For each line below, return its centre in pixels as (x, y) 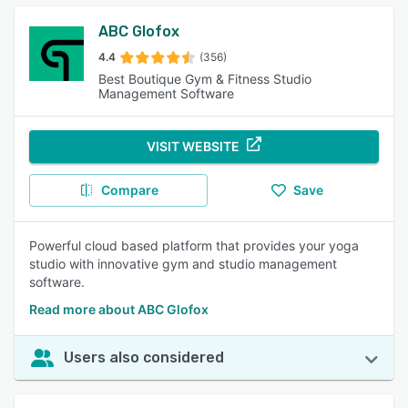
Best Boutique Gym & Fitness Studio (205, 79)
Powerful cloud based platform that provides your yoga (194, 245)
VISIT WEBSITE (193, 146)
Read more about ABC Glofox (119, 309)
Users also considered (144, 357)
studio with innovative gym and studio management (183, 264)
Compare (129, 190)
